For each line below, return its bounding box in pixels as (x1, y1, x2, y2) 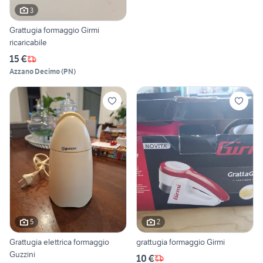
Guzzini (9, 248, 35, 259)
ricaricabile (9, 37, 47, 48)
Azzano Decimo (9, 67, 60, 76)
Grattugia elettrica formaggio (9, 236, 109, 247)
